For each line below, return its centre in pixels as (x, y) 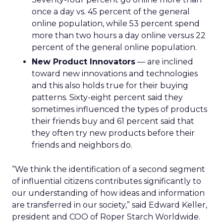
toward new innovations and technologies (115, 74)
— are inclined (164, 62)
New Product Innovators (83, 62)
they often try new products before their (113, 133)
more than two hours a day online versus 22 (119, 35)
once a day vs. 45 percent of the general (111, 12)
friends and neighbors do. (82, 145)
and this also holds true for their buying (110, 85)
